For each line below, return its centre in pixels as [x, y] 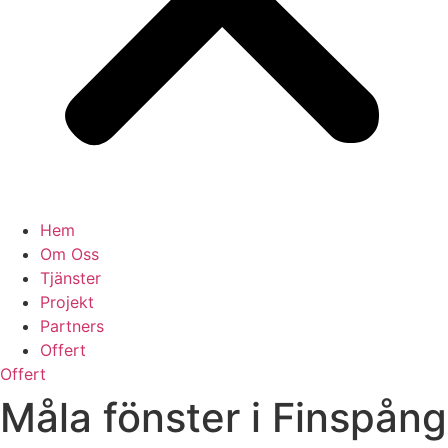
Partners [72, 326]
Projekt [67, 302]
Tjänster [70, 278]
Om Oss [69, 254]
